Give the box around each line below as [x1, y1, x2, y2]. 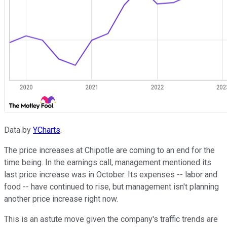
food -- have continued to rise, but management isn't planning [4, 181, 219, 192]
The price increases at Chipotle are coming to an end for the [4, 145, 215, 155]
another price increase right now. [4, 194, 118, 204]
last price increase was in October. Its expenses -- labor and [4, 169, 217, 179]
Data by [4, 125, 33, 135]
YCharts [33, 125, 60, 135]
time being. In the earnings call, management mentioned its [4, 157, 211, 167]
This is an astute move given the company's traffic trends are [4, 214, 218, 224]
